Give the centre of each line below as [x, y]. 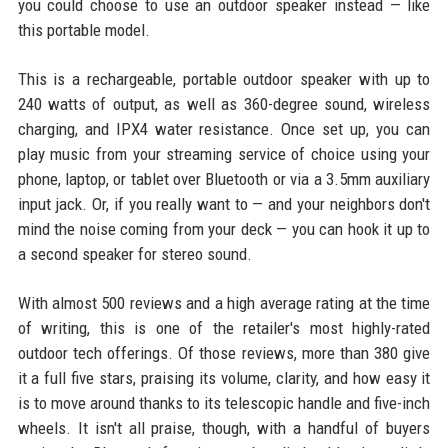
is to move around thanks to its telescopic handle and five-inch [224, 402]
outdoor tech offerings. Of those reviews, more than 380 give [224, 352]
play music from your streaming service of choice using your [224, 153]
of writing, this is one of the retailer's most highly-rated [224, 327]
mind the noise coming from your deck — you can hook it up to [224, 228]
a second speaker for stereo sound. [134, 253]
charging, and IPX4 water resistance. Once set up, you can [224, 128]
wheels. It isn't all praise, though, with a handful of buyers [224, 427]
